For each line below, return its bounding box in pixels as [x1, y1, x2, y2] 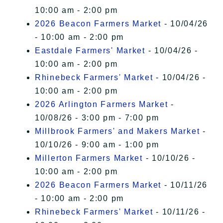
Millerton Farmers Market [35, 154, 143, 163]
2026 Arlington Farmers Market [35, 100, 168, 109]
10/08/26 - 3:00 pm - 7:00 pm [35, 113, 159, 122]
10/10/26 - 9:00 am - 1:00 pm [35, 140, 159, 149]
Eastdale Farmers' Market [35, 46, 145, 55]
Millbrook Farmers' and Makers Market [35, 127, 200, 136]
